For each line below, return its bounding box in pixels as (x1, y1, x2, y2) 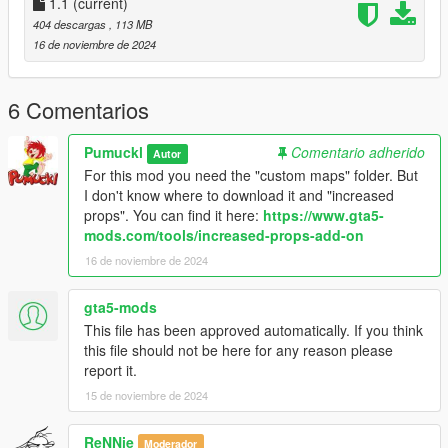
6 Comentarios (8, 94, 149, 126)
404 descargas (33, 16, 109, 33)
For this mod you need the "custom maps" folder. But (84, 165, 418, 186)
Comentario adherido (291, 142, 425, 163)
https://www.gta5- (263, 205, 384, 226)
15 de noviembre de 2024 (85, 387, 208, 404)
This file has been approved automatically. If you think (84, 320, 423, 341)
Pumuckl (84, 142, 143, 163)
